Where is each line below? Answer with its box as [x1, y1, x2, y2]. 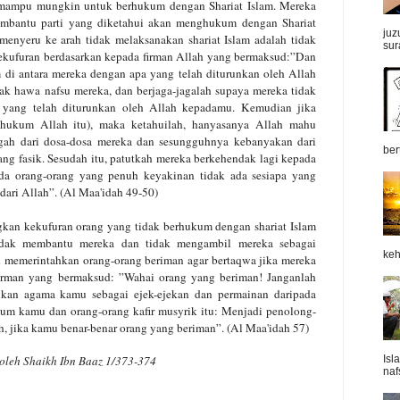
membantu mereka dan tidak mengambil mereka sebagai [22, 234, 317, 251]
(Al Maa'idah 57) [227, 319, 312, 336]
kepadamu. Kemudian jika [182, 98, 317, 115]
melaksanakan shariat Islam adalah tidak [114, 30, 317, 47]
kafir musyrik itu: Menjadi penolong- [133, 302, 316, 319]
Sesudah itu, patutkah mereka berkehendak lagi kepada [47, 149, 317, 166]
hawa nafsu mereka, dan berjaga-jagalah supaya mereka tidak [14, 81, 317, 98]
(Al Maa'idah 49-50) [60, 183, 158, 200]
